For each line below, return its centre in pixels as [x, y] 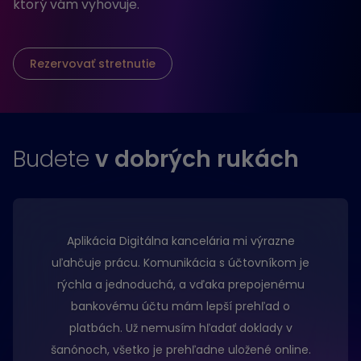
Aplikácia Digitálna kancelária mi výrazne [180, 241]
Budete [51, 159]
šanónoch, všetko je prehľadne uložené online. [180, 350]
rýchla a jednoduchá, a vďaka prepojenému [180, 284]
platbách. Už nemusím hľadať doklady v [180, 328]
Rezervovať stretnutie [93, 64]
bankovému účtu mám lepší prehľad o [180, 306]
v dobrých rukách [194, 159]
